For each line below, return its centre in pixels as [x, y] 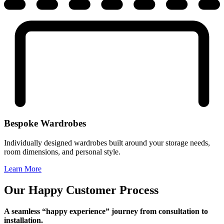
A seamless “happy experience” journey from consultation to [106, 211]
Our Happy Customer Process [81, 190]
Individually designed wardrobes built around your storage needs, [107, 142]
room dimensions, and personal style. [62, 151]
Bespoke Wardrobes [45, 123]
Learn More [23, 168]
